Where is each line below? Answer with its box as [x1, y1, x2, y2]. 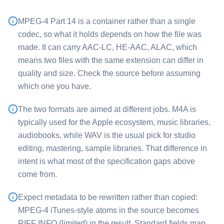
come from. [18, 170, 57, 178]
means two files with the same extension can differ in [18, 56, 203, 64]
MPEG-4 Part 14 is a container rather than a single [18, 17, 195, 25]
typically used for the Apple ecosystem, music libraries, [18, 118, 210, 126]
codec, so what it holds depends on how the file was [18, 30, 201, 38]
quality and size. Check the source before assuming [18, 69, 200, 77]
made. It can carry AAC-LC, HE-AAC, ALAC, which [18, 43, 197, 51]
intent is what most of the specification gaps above [18, 157, 195, 165]
